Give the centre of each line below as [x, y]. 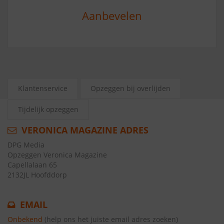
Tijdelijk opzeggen [48, 109]
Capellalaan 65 [32, 165]
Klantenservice [43, 88]
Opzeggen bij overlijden [130, 88]
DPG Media [26, 145]
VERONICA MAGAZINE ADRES [84, 130]
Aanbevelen [112, 15]
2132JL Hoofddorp [37, 175]
